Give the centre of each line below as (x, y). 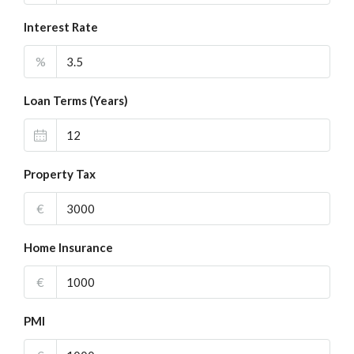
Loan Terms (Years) (76, 100)
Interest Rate (61, 27)
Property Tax (60, 174)
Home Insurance (68, 247)
